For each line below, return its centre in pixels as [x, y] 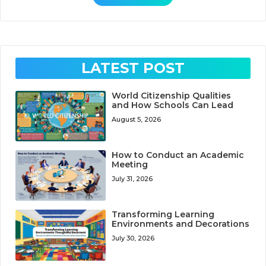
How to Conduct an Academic [178, 155]
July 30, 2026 [133, 238]
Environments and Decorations [181, 224]
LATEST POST [133, 68]
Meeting [130, 165]
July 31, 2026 [132, 179]
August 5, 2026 [137, 120]
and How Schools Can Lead [173, 105]
